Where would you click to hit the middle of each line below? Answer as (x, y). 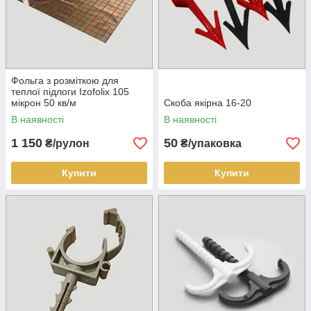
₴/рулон (66, 143)
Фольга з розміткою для (65, 81)
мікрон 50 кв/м (44, 103)
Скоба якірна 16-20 (208, 103)
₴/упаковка (210, 143)
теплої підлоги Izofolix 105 (70, 92)
